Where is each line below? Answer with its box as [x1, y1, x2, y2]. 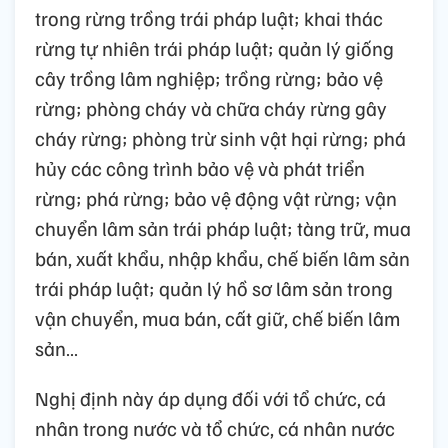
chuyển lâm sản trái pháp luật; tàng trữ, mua [35, 214, 411, 241]
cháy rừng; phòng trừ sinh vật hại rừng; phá [35, 124, 406, 151]
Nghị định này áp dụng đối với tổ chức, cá [35, 384, 386, 411]
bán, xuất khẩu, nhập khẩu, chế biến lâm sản [35, 244, 410, 271]
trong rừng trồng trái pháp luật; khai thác [35, 4, 383, 31]
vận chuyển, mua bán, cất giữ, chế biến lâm [35, 304, 400, 331]
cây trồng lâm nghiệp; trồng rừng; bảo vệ [35, 64, 383, 91]
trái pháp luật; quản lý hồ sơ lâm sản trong [35, 274, 393, 301]
